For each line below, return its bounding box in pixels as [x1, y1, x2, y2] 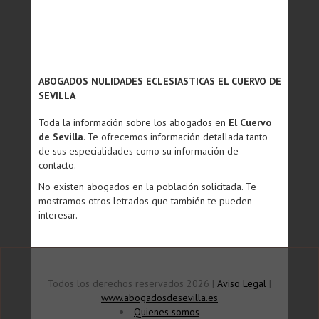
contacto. [38, 159, 76, 172]
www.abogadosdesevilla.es [101, 291, 218, 304]
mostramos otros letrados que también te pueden [38, 194, 252, 207]
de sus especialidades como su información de [38, 145, 239, 157]
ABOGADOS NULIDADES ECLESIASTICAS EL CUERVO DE [38, 75, 281, 88]
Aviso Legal [217, 277, 266, 290]
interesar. [38, 209, 78, 221]
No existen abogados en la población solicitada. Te [38, 180, 256, 193]
